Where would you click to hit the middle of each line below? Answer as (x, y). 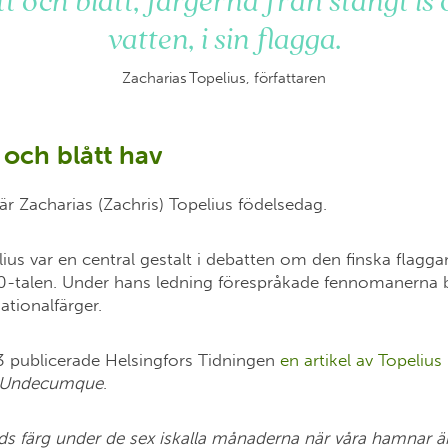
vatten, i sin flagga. (224, 40)
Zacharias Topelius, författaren (224, 78)
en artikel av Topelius (361, 360)
